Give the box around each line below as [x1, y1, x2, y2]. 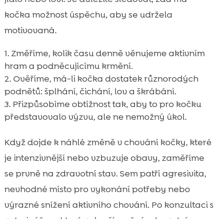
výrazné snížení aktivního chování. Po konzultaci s [4, 199, 214, 211]
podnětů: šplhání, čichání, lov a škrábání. [4, 86, 176, 98]
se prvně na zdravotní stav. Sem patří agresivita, [4, 168, 206, 180]
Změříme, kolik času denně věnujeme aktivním [11, 47, 205, 60]
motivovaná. [4, 24, 57, 37]
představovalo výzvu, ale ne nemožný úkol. [4, 111, 187, 123]
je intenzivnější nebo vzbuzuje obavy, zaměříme [4, 152, 204, 164]
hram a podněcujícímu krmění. [4, 60, 133, 72]
